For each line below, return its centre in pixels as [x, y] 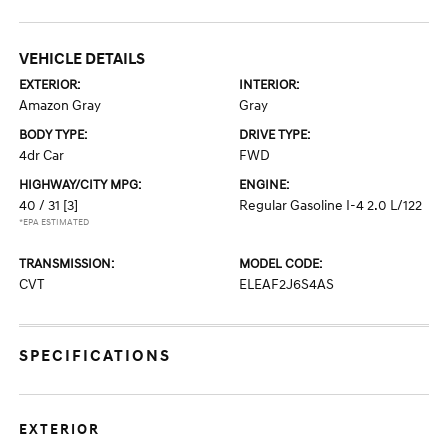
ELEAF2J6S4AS [286, 284]
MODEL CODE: [280, 264]
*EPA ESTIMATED [54, 222]
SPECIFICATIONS [95, 356]
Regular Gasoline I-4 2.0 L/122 [330, 205]
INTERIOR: [269, 85]
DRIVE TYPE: [274, 135]
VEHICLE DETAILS [82, 59]
